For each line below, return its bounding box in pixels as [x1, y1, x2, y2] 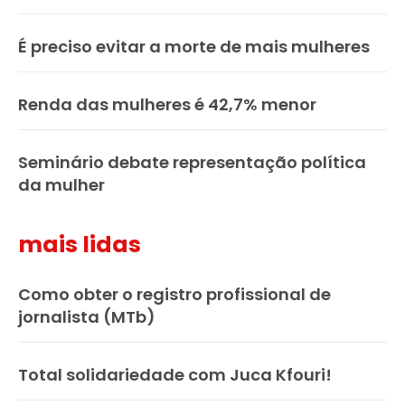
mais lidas [18, 229, 141, 261]
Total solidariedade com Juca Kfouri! [18, 363, 332, 387]
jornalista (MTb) [18, 306, 155, 329]
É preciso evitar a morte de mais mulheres [18, 35, 370, 59]
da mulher [18, 174, 105, 197]
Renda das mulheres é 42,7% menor [18, 93, 316, 117]
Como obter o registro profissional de [18, 283, 331, 306]
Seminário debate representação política [18, 151, 366, 174]
